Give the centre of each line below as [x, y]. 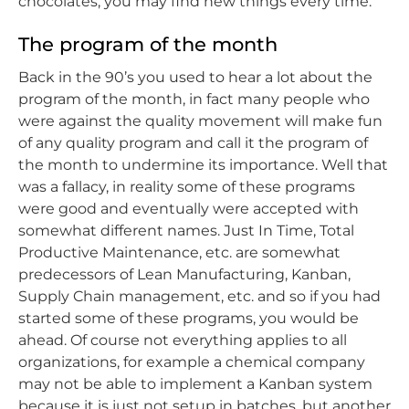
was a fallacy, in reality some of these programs [187, 186]
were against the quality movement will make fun [200, 121]
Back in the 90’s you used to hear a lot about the [195, 77]
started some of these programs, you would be [189, 318]
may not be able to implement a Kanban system [195, 383]
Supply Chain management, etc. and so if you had [199, 296]
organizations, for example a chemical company [192, 362]
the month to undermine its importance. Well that [203, 164]
